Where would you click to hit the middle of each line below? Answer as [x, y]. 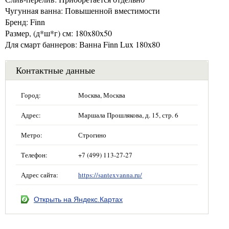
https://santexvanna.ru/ [110, 175]
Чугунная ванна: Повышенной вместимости [83, 10]
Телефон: [34, 155]
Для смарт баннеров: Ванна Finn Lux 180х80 [83, 44]
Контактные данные [55, 70]
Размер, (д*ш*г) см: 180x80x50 [59, 33]
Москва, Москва [102, 95]
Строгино [92, 135]
